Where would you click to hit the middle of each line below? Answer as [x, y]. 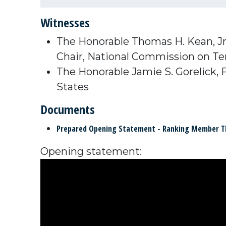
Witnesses [65, 22]
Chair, [72, 56]
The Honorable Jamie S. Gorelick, [139, 71]
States [73, 87]
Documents [68, 109]
